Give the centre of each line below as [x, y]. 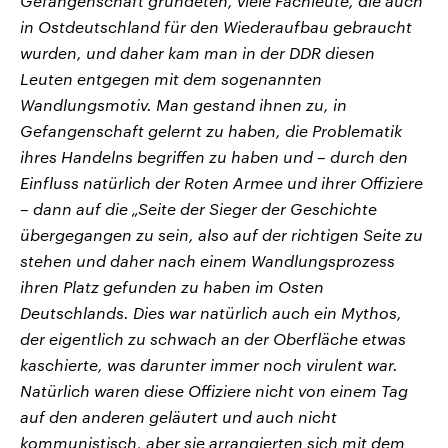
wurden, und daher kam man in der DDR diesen [197, 52]
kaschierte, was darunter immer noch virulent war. [209, 364]
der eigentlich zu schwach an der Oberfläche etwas [213, 338]
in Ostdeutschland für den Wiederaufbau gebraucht [216, 26]
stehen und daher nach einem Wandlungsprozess [207, 260]
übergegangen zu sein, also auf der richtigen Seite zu [221, 234]
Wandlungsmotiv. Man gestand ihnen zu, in [183, 104]
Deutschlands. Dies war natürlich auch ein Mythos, [211, 312]
